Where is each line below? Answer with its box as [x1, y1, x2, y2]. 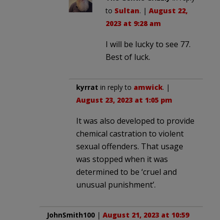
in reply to [98, 82, 134, 92]
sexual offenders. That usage [76, 140, 183, 152]
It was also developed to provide [76, 115, 194, 126]
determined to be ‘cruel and [76, 166, 177, 177]
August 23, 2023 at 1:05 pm [76, 95, 172, 105]
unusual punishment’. [76, 179, 156, 190]
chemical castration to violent [76, 128, 184, 139]
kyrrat [76, 82, 98, 92]
